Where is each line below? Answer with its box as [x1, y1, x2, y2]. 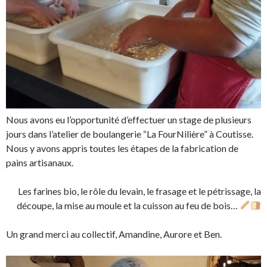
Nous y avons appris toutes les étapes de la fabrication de [6, 142, 238, 154]
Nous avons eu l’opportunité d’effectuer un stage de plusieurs [6, 113, 252, 125]
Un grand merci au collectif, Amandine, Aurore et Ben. [6, 228, 222, 240]
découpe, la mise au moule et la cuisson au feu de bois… [16, 199, 240, 211]
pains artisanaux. [6, 156, 73, 168]
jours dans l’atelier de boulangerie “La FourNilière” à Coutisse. [6, 128, 253, 139]
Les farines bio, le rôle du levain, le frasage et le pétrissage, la [18, 185, 261, 197]
